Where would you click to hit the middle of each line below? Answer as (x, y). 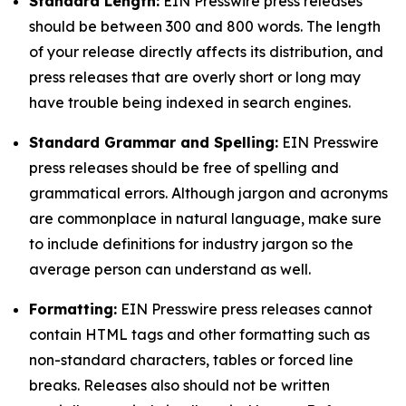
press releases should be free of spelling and (184, 168)
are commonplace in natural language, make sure (205, 218)
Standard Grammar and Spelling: (154, 142)
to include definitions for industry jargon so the (191, 244)
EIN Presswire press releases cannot (245, 309)
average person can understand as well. (170, 269)
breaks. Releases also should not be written (179, 385)
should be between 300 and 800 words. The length (205, 26)
